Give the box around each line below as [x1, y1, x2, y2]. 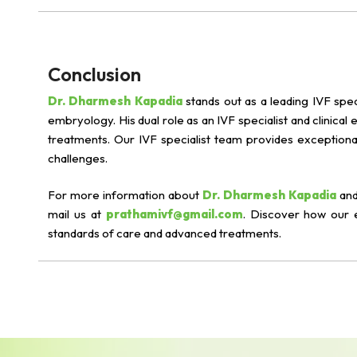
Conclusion [48, 62, 141, 86]
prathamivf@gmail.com [105, 206, 243, 222]
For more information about [48, 187, 202, 202]
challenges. [48, 151, 108, 166]
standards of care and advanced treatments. [48, 226, 281, 241]
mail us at [48, 206, 106, 222]
